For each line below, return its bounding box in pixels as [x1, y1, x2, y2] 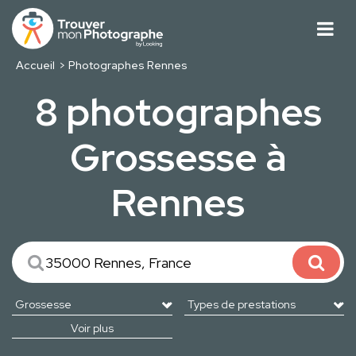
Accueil [15, 58, 55, 73]
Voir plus [70, 321, 114, 336]
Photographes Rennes [68, 58, 188, 73]
